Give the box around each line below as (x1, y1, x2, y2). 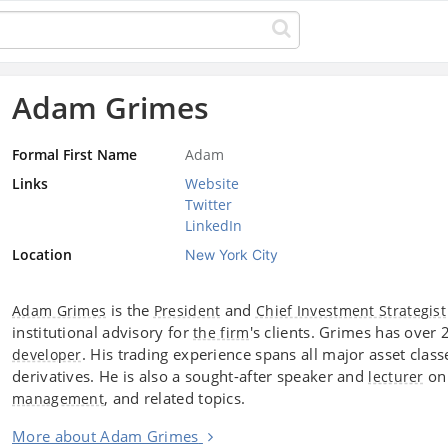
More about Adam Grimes (12, 425, 199, 446)
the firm (193, 322, 250, 342)
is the (106, 299, 154, 320)
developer (12, 344, 82, 364)
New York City (184, 245, 278, 263)
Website (184, 173, 239, 193)
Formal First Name (12, 144, 137, 164)
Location (12, 244, 72, 264)
